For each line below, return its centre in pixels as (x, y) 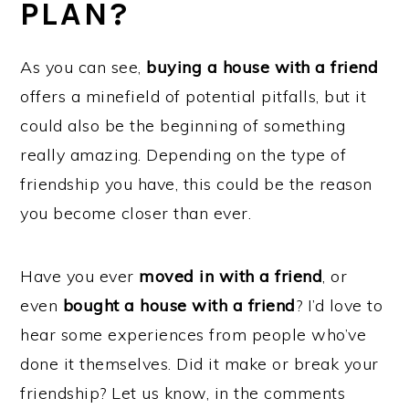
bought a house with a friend (179, 305)
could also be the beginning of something (183, 126)
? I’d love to (339, 305)
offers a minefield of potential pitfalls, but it (194, 96)
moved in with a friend (231, 276)
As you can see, (84, 67)
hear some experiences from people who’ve (194, 335)
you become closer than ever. (136, 213)
